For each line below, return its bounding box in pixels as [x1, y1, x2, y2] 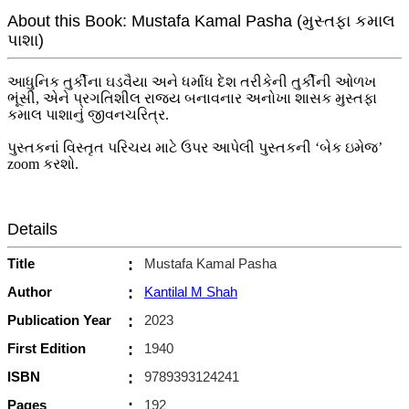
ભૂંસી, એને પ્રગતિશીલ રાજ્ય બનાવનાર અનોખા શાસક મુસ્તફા [7, 89, 377, 106]
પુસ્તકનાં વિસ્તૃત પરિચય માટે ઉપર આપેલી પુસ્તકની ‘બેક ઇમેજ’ [7, 139, 383, 155]
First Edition [7, 340, 86, 356]
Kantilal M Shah [144, 283, 237, 299]
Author [7, 283, 52, 299]
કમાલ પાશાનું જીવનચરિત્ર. [7, 106, 169, 122]
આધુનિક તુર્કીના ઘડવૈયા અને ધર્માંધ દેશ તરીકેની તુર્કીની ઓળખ [7, 73, 376, 89]
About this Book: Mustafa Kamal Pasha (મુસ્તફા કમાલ [7, 11, 395, 30]
